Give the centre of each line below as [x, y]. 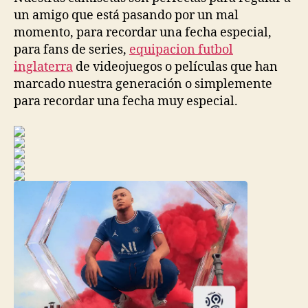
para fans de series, [71, 50]
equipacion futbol [181, 50]
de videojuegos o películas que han [175, 67]
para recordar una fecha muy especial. [126, 101]
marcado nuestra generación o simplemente [143, 84]
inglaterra [43, 67]
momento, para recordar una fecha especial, [143, 33]
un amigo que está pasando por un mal [126, 15]
